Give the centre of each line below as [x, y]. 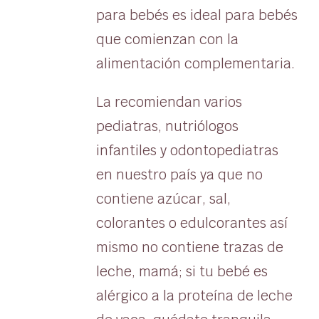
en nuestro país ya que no [179, 175]
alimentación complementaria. [195, 64]
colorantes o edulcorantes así [192, 224]
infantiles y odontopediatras [187, 151]
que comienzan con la [167, 40]
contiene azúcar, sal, [163, 199]
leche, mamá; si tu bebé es [182, 272]
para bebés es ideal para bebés [197, 16]
